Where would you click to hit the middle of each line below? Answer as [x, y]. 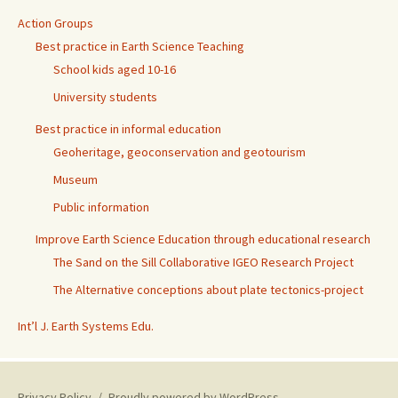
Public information [101, 207]
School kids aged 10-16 [115, 70]
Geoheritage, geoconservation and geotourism [179, 152]
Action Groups [56, 24]
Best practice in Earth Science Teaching [140, 47]
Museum [76, 180]
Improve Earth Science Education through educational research [203, 239]
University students [105, 97]
